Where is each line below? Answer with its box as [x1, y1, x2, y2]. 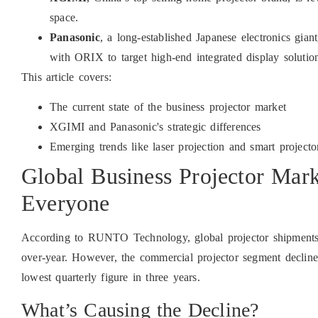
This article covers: [21, 70, 111, 83]
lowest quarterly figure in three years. [21, 271, 200, 284]
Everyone [21, 190, 110, 216]
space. [50, 11, 79, 23]
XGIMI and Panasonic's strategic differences [50, 121, 261, 133]
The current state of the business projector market [50, 101, 286, 114]
